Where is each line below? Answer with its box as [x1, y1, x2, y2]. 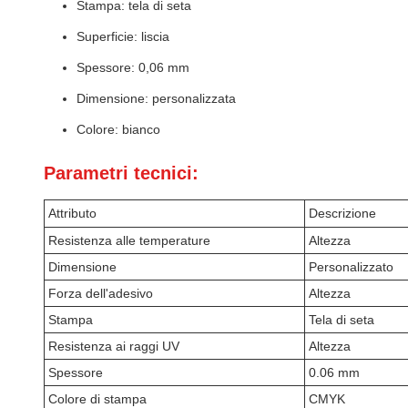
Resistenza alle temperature [48, 233, 210, 248]
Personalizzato [309, 260, 393, 274]
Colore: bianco [76, 122, 160, 137]
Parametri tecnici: [44, 163, 199, 183]
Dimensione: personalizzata [76, 91, 236, 106]
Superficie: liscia [76, 29, 169, 44]
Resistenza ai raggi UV [48, 339, 179, 353]
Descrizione [309, 206, 376, 220]
